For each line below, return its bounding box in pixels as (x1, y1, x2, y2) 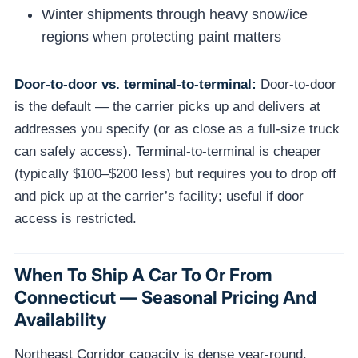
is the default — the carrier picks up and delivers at (14, 98, 320, 114)
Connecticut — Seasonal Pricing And (14, 287, 316, 308)
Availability (14, 309, 106, 331)
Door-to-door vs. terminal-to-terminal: (14, 76, 257, 92)
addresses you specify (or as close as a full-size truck (14, 121, 340, 137)
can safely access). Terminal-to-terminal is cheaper (14, 143, 321, 159)
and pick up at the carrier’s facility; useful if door (14, 188, 304, 204)
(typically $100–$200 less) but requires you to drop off (14, 165, 336, 181)
